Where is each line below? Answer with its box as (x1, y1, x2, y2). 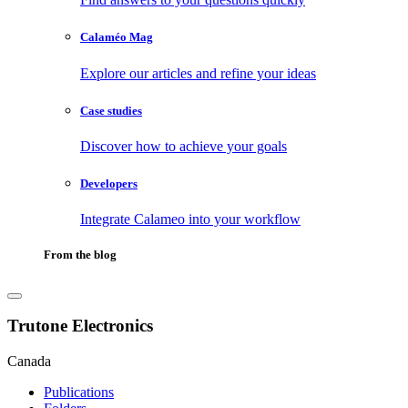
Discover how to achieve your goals (80, 138, 287, 154)
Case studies (80, 103, 142, 117)
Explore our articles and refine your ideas (80, 65, 316, 81)
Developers (80, 177, 138, 191)
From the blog (44, 248, 117, 262)
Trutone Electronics (7, 316, 153, 336)
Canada (7, 352, 51, 369)
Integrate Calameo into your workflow (80, 211, 301, 228)
